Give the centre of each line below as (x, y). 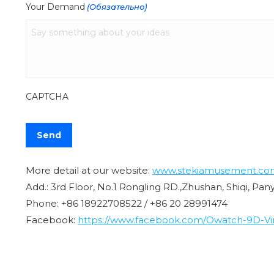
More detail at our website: (89, 170)
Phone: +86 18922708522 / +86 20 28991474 (127, 203)
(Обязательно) (117, 6)
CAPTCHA (47, 96)
